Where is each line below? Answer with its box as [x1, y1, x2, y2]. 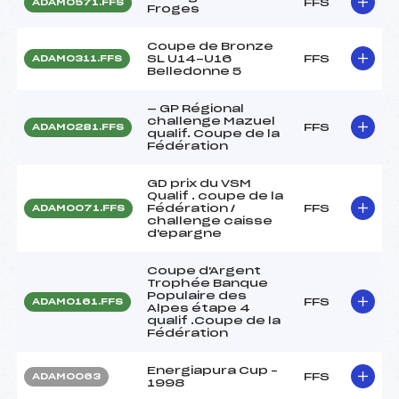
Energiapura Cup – [147, 364, 278, 376]
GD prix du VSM [147, 177, 251, 189]
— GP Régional [147, 102, 244, 114]
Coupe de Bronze [147, 40, 273, 52]
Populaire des [147, 289, 247, 301]
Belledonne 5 [147, 65, 241, 77]
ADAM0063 [32, 371, 101, 381]
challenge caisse [147, 215, 273, 226]
